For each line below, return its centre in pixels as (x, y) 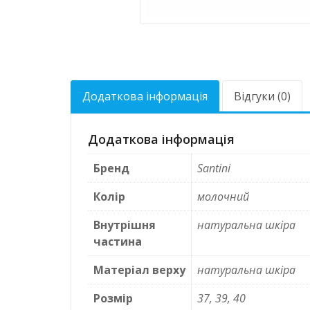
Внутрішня (125, 225)
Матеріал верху (139, 270)
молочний (223, 197)
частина (118, 242)
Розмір (113, 299)
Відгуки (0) (262, 97)
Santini (214, 168)
